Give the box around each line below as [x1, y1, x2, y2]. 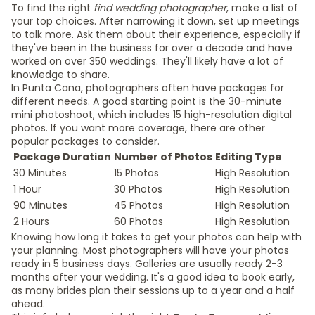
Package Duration [13, 150, 111, 164]
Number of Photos [114, 150, 212, 164]
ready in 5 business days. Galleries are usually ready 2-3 [11, 257, 283, 271]
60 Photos [114, 214, 163, 229]
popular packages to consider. [11, 134, 160, 148]
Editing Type [215, 150, 282, 164]
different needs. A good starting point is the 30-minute [11, 94, 282, 108]
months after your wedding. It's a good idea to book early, [11, 270, 295, 284]
